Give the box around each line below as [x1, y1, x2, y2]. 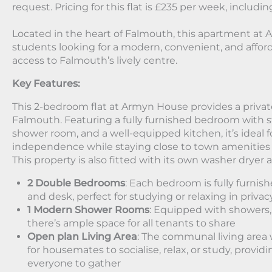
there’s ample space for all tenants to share [27, 217, 236, 229]
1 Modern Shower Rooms [27, 204, 149, 216]
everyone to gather [27, 257, 121, 270]
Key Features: [12, 78, 80, 90]
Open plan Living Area [27, 231, 137, 243]
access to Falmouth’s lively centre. [12, 55, 177, 67]
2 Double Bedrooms [27, 177, 125, 189]
